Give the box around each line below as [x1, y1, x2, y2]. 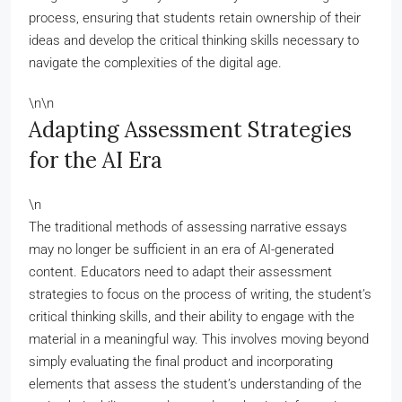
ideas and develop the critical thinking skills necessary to [29, 32, 359, 48]
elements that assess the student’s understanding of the [29, 376, 362, 392]
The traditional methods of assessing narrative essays [29, 219, 347, 235]
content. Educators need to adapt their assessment [29, 264, 332, 280]
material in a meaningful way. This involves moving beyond [29, 331, 369, 347]
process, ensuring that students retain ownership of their [29, 10, 361, 26]
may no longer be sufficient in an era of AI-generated [29, 241, 334, 258]
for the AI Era [29, 146, 162, 174]
